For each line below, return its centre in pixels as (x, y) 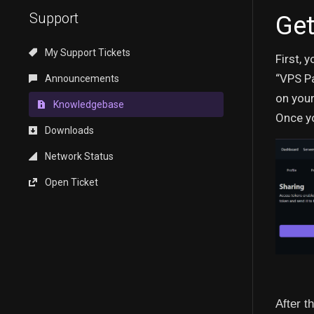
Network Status (78, 156)
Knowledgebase (88, 104)
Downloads (68, 130)
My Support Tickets (87, 53)
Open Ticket (70, 182)
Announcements (81, 78)
